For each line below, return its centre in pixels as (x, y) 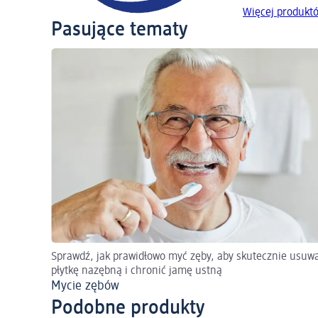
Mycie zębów (85, 286)
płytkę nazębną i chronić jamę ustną (137, 272)
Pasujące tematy (119, 30)
